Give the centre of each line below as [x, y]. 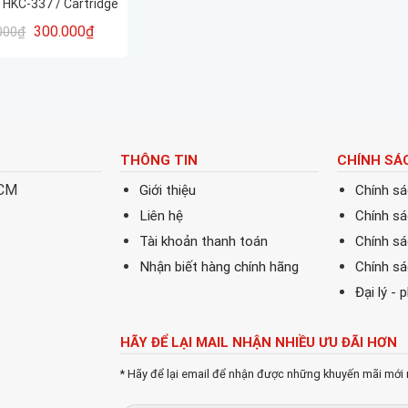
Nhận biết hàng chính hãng [219, 267]
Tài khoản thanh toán [203, 242]
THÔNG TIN [158, 160]
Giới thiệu [167, 191]
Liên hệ [161, 216]
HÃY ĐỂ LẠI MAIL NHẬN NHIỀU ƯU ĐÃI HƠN [258, 342]
